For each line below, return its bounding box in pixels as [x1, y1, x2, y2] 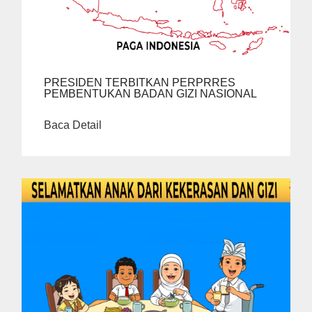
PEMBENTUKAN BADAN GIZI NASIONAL [44, 88, 257, 100]
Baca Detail [44, 119, 102, 132]
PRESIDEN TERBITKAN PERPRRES [44, 77, 235, 89]
